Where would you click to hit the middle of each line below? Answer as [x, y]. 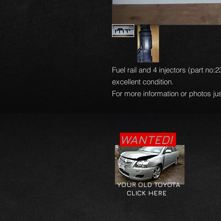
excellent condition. [144, 82]
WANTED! [148, 140]
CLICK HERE [141, 193]
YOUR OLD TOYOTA [147, 184]
